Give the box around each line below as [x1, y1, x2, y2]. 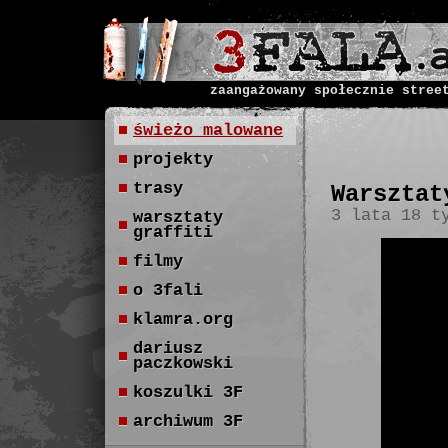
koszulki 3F [133, 383, 243, 402]
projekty [133, 150, 213, 169]
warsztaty [133, 208, 223, 227]
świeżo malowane [133, 121, 283, 140]
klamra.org [133, 310, 233, 329]
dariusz [133, 339, 203, 358]
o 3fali [133, 281, 203, 300]
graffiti [133, 223, 213, 242]
